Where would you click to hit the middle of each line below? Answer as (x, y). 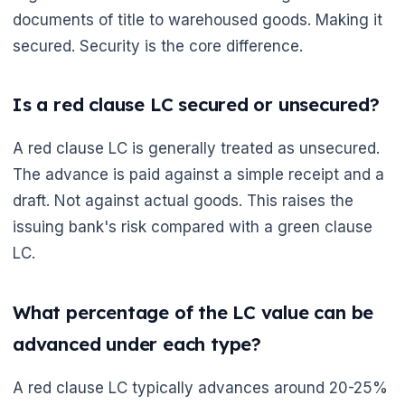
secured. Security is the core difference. (158, 46)
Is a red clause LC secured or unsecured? (196, 105)
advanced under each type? (137, 344)
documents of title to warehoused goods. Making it (198, 19)
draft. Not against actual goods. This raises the (183, 201)
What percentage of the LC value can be (193, 312)
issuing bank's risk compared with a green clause (193, 227)
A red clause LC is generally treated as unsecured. (196, 149)
